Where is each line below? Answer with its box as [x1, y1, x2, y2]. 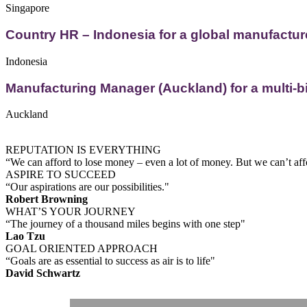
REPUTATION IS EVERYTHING [5, 144, 161, 156]
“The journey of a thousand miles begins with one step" [5, 218, 245, 230]
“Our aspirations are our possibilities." [5, 181, 169, 193]
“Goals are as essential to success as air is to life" [5, 255, 215, 267]
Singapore [5, 2, 49, 14]
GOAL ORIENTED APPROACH [5, 243, 158, 255]
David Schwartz [5, 267, 80, 280]
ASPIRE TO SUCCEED [5, 169, 116, 181]
